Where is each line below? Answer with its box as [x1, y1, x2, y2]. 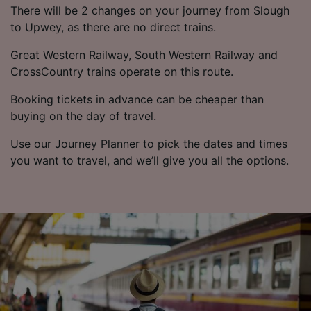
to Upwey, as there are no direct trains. [10, 20, 216, 35]
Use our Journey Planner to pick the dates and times [10, 137, 287, 151]
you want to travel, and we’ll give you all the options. [10, 153, 289, 168]
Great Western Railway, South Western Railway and [10, 48, 278, 62]
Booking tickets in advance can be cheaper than [10, 92, 264, 107]
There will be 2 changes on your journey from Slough [10, 3, 289, 18]
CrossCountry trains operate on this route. [10, 65, 233, 79]
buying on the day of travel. [10, 109, 156, 124]
